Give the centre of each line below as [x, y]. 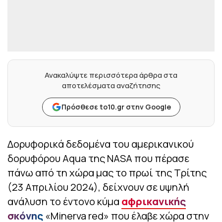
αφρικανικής [154, 202]
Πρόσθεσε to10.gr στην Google [116, 107]
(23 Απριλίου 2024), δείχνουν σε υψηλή [98, 187]
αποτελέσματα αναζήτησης [111, 86]
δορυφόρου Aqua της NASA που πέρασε [98, 159]
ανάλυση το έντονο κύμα [64, 202]
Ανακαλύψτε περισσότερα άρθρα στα [111, 75]
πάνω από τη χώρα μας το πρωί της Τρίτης [107, 173]
